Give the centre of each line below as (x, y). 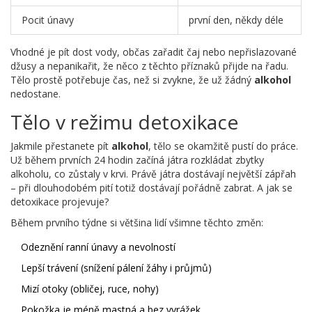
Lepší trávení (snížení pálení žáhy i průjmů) (116, 268)
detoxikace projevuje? (60, 202)
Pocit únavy (48, 20)
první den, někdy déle (236, 20)
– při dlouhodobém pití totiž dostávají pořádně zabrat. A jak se (151, 188)
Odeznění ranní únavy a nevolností (98, 247)
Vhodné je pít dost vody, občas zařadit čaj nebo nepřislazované (154, 52)
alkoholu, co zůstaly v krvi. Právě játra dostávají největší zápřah (153, 174)
